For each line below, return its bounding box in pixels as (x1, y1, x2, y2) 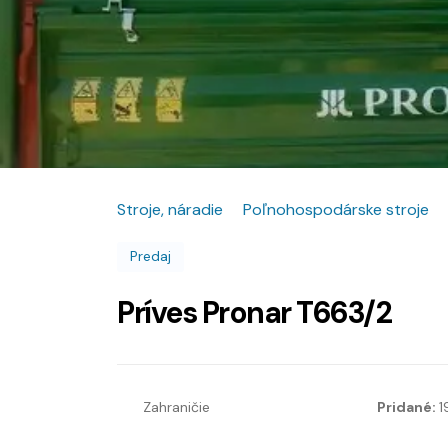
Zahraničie (143, 398, 210, 417)
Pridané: (376, 398, 439, 417)
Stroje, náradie (117, 198, 223, 220)
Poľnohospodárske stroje (243, 198, 429, 220)
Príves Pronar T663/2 (117, 293, 391, 333)
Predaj (130, 246, 171, 265)
